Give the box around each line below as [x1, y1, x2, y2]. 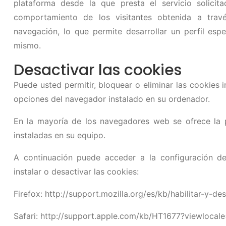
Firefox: [13, 189, 45, 199]
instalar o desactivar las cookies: [13, 166, 139, 177]
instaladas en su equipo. [13, 130, 105, 140]
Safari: [13, 211, 40, 221]
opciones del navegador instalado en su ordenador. [13, 94, 210, 104]
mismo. [13, 40, 41, 50]
